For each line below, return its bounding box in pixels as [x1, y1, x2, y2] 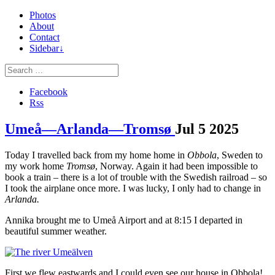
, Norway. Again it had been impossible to [95, 160, 258, 171]
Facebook [29, 87, 68, 97]
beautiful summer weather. [5, 225, 107, 236]
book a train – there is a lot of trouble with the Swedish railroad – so [5, 171, 267, 182]
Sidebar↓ [29, 43, 64, 53]
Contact [29, 32, 60, 42]
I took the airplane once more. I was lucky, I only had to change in [5, 182, 261, 193]
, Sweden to [217, 149, 263, 160]
